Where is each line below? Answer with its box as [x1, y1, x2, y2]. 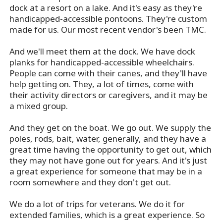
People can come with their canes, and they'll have [9, 67, 208, 79]
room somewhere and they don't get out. [9, 176, 171, 188]
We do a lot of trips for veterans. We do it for [9, 198, 185, 210]
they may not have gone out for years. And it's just [9, 155, 208, 166]
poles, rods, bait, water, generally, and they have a [9, 133, 207, 145]
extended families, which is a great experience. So [9, 209, 205, 221]
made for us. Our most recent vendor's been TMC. [9, 24, 207, 36]
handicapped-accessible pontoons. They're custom [9, 13, 208, 25]
